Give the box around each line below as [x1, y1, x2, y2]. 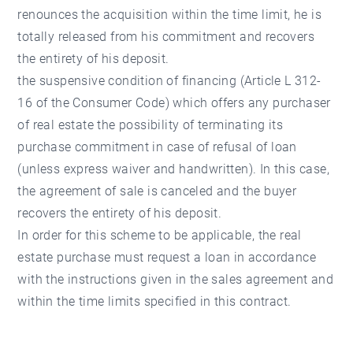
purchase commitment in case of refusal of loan [17, 139, 297, 154]
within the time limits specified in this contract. [17, 294, 292, 309]
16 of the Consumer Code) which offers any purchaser [17, 95, 331, 110]
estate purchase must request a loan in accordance [17, 250, 317, 265]
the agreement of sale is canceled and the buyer [17, 184, 297, 199]
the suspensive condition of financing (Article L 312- [17, 73, 321, 88]
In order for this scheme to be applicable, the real [17, 228, 302, 243]
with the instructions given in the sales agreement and [17, 272, 334, 287]
